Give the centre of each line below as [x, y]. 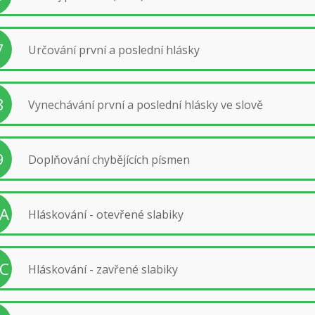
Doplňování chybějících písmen [109, 159]
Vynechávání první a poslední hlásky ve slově [145, 104]
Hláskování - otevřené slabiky [105, 214]
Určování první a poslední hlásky [114, 50]
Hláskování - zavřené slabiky [103, 269]
